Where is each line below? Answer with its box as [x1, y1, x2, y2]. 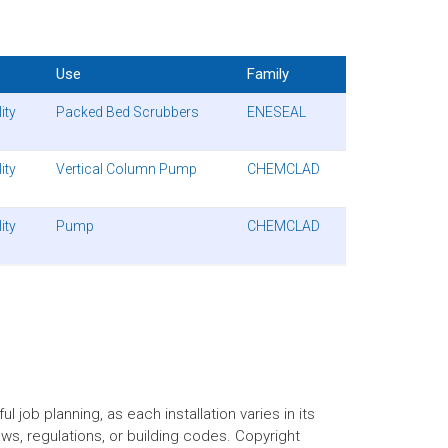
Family [247, 64, 289, 83]
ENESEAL [247, 103, 306, 120]
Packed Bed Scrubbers [56, 103, 199, 120]
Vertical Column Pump [56, 160, 197, 177]
